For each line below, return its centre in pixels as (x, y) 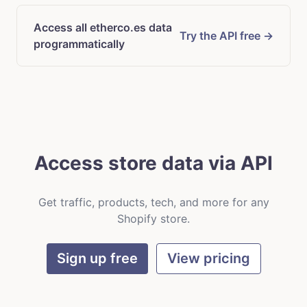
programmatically (79, 44)
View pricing (208, 259)
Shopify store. (153, 218)
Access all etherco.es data (103, 27)
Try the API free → (226, 35)
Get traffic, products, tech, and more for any (153, 202)
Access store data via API (153, 163)
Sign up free (97, 259)
